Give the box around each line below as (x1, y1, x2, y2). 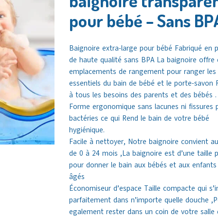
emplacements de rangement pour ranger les (69, 66, 216, 76)
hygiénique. (69, 125, 105, 135)
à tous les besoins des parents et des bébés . (69, 90, 217, 100)
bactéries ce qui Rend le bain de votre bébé (69, 113, 209, 123)
